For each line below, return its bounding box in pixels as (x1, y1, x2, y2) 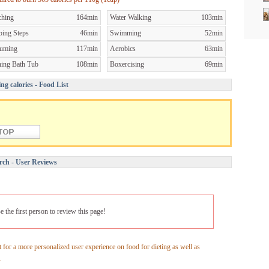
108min (76, 59, 98, 68)
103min (201, 13, 223, 22)
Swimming (110, 28, 141, 37)
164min (76, 13, 98, 22)
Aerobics (110, 44, 136, 53)
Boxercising (110, 59, 144, 68)
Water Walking (110, 13, 151, 22)
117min (76, 44, 98, 53)
